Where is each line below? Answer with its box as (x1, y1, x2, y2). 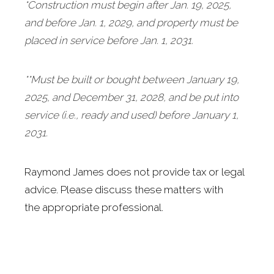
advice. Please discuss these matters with (24, 183, 223, 196)
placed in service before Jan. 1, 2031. (24, 34, 193, 47)
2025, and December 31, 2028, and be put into (24, 91, 239, 104)
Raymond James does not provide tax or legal (24, 166, 244, 179)
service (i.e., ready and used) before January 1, (24, 109, 239, 122)
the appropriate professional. (24, 201, 163, 214)
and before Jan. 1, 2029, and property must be (24, 17, 238, 29)
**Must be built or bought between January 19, (24, 73, 239, 86)
